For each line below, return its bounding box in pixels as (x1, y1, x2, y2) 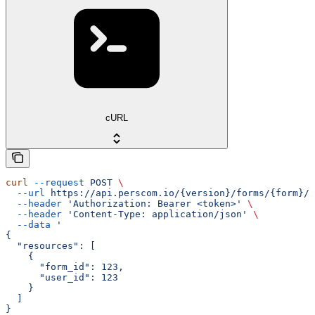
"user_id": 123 (6, 272, 118, 283)
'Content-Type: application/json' (62, 209, 247, 220)
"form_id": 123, (6, 262, 124, 273)
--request (28, 177, 84, 188)
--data (6, 219, 51, 231)
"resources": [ (6, 240, 96, 252)
